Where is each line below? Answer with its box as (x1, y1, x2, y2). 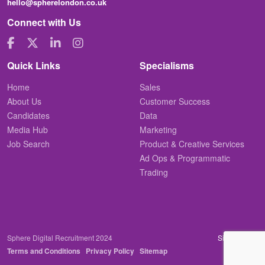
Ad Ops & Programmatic (140, 151, 230, 164)
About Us (7, 95, 41, 107)
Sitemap (140, 245, 167, 256)
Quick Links (7, 58, 60, 72)
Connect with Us (7, 15, 81, 29)
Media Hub (7, 123, 48, 135)
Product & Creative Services (140, 137, 244, 150)
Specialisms (140, 58, 194, 72)
